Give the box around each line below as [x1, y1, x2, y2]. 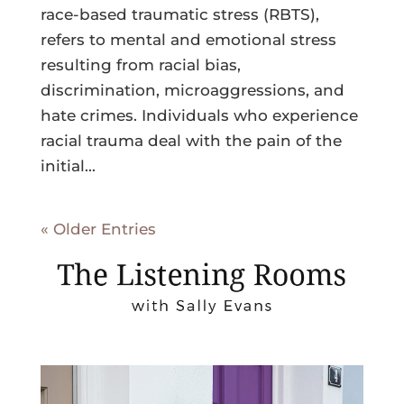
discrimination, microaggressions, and [40, 80, 344, 99]
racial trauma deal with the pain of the [40, 131, 342, 150]
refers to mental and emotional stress [40, 30, 336, 49]
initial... [40, 156, 96, 175]
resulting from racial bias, [40, 55, 241, 74]
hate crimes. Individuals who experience [40, 106, 358, 124]
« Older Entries [40, 219, 156, 238]
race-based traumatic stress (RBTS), [40, 5, 319, 23]
